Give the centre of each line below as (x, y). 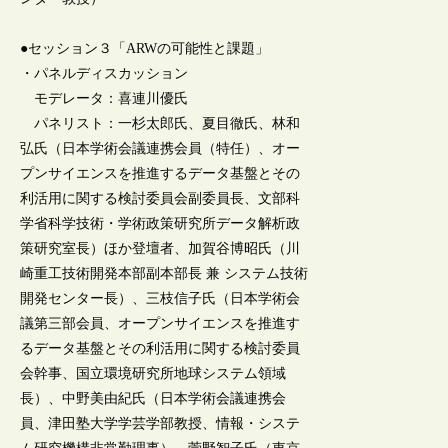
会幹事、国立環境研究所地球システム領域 (153, 374)
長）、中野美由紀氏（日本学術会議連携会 (153, 399)
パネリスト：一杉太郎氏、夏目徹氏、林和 (160, 124)
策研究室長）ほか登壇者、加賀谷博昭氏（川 (160, 249)
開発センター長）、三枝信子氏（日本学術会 (160, 299)
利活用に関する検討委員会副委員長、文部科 (160, 199)
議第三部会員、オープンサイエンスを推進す (160, 324)
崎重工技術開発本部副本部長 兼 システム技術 (164, 274)
